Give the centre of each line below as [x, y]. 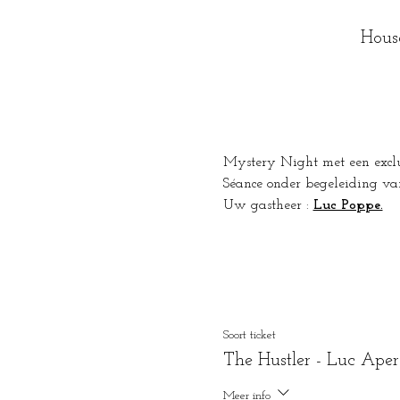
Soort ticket [249, 335]
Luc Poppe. [348, 205]
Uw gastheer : [268, 205]
